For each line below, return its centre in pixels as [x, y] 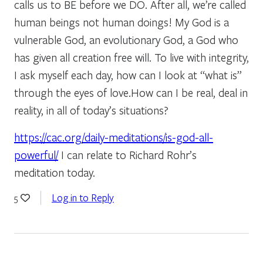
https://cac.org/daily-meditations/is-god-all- [114, 137]
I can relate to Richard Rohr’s [127, 154]
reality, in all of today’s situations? [91, 110]
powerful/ [36, 154]
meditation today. [55, 172]
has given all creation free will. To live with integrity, [131, 57]
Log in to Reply [83, 197]
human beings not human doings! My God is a [122, 22]
